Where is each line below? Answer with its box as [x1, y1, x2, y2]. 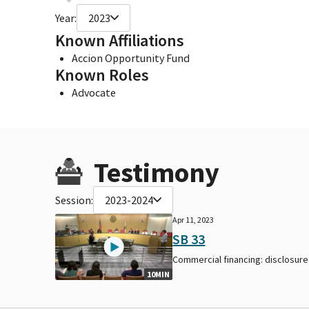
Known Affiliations [55, 29, 184, 51]
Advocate [72, 85, 116, 99]
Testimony [94, 154, 219, 190]
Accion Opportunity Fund [72, 50, 190, 65]
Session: [55, 192, 93, 207]
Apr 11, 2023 [172, 214, 215, 225]
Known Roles [55, 63, 149, 86]
